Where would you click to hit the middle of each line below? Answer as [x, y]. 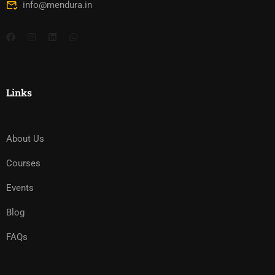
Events [20, 188]
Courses [23, 163]
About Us [25, 139]
